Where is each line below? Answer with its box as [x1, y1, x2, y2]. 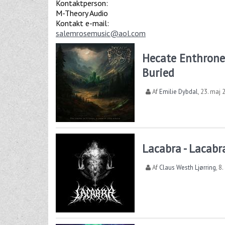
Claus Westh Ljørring [159, 163, 216, 172]
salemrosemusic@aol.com [56, 28, 146, 39]
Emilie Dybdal [159, 87, 198, 96]
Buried [142, 65, 175, 80]
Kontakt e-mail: [56, 18, 111, 29]
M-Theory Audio [56, 8, 108, 19]
